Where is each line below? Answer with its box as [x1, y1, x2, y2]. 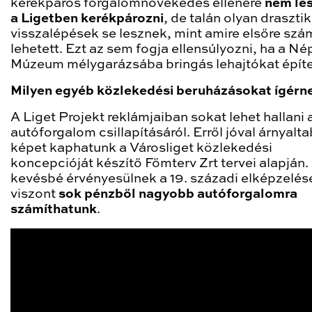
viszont [10, 187, 58, 201]
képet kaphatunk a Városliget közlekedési [10, 141, 272, 155]
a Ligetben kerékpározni [10, 12, 164, 25]
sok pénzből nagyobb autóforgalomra [58, 187, 297, 201]
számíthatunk [10, 203, 97, 216]
